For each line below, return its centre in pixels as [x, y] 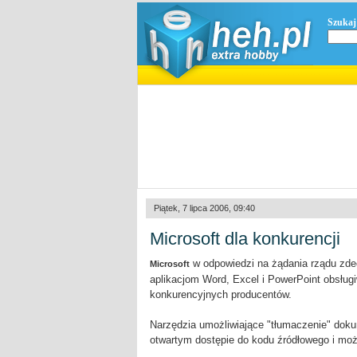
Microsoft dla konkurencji [245, 239]
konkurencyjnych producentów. [221, 294]
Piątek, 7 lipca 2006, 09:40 [204, 208]
